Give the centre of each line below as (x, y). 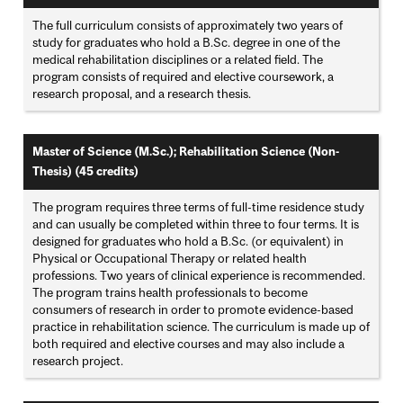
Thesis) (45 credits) (86, 172)
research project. (78, 361)
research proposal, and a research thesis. (142, 94)
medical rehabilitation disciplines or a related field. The (178, 60)
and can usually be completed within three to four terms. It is (196, 224)
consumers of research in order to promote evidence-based (193, 310)
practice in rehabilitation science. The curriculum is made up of (201, 327)
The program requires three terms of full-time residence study (199, 207)
